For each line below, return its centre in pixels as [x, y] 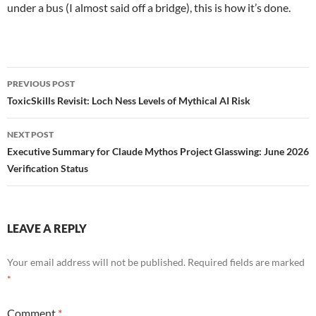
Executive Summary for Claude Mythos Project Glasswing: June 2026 [158, 152]
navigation [50, 103]
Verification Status [48, 169]
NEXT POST [30, 135]
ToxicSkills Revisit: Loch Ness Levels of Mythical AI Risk [129, 101]
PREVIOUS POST [41, 84]
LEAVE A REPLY [47, 229]
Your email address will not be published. [96, 262]
